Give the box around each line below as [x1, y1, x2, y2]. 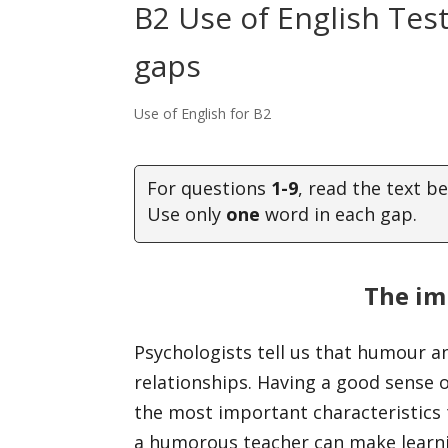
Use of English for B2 [134, 104, 272, 123]
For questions [147, 175, 272, 200]
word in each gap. [260, 201, 418, 226]
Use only [147, 201, 227, 226]
